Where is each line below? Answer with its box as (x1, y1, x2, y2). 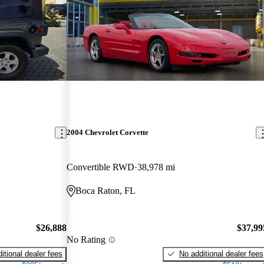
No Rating (67, 235, 106, 245)
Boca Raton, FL (75, 186, 136, 196)
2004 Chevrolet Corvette (67, 128, 149, 137)
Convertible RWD (67, 162, 135, 173)
